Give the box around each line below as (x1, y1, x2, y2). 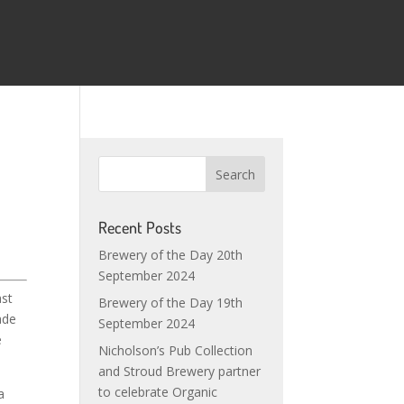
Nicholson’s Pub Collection (98, 342, 253, 359)
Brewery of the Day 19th (98, 294, 243, 311)
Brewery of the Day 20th (98, 246, 243, 263)
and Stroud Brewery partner (98, 363, 262, 380)
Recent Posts (98, 217, 182, 237)
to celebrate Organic (98, 383, 218, 400)
